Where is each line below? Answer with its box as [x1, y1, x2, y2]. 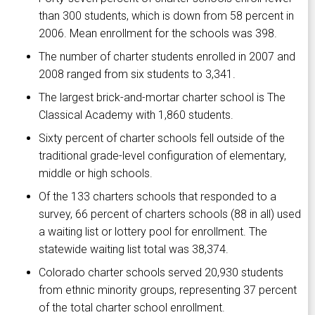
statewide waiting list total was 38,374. [39, 243, 229, 257]
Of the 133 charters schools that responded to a [39, 190, 276, 204]
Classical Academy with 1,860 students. [39, 108, 233, 122]
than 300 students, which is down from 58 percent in [39, 9, 294, 23]
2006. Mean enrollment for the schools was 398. [39, 27, 277, 41]
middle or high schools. [39, 167, 153, 181]
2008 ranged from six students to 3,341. [39, 67, 236, 82]
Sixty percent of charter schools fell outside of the [39, 131, 285, 146]
